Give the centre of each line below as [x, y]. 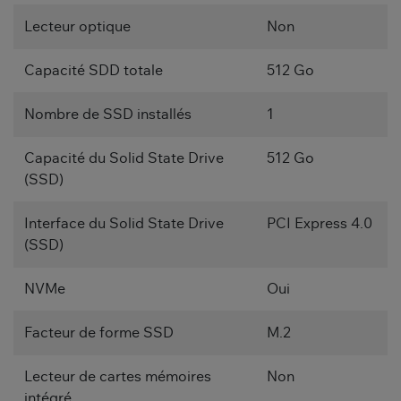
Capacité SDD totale [94, 71]
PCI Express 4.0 [320, 224]
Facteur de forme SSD [99, 333]
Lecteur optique [77, 27]
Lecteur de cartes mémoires [118, 377]
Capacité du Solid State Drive [124, 159]
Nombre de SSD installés [108, 115]
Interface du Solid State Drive [124, 224]
